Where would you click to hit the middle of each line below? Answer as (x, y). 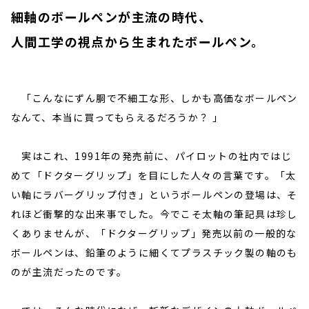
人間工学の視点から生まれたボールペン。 (138, 41)
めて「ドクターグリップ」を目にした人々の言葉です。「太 (154, 175)
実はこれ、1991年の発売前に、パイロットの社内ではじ (152, 156)
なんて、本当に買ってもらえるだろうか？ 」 (117, 117)
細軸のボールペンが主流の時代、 (111, 17)
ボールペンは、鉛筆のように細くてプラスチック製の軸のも (154, 252)
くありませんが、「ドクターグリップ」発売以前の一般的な (154, 233)
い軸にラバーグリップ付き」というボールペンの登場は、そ (154, 195)
